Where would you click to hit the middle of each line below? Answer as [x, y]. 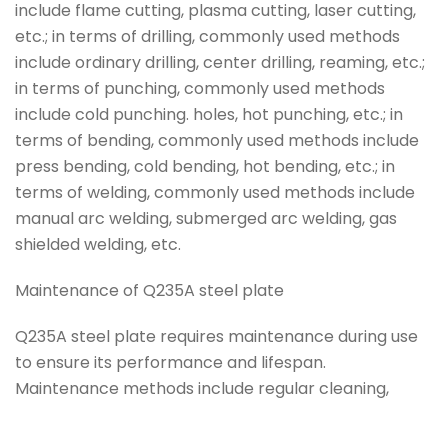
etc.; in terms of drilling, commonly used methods [207, 36]
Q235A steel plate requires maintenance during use [216, 336]
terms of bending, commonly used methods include [217, 140]
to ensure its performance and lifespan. [170, 362]
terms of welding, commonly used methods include [215, 192]
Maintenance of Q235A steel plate [149, 290]
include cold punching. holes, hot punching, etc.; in [209, 114]
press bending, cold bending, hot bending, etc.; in [205, 166]
